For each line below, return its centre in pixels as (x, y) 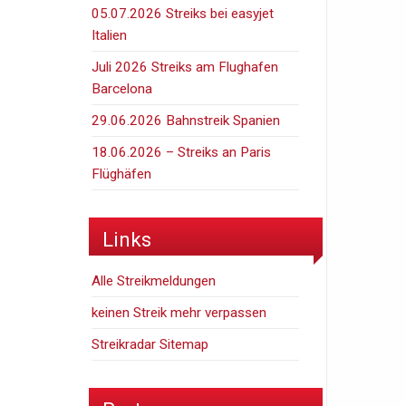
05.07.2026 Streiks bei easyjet (183, 13)
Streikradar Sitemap (150, 345)
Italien (110, 35)
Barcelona (122, 88)
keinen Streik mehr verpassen (179, 313)
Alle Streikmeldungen (154, 281)
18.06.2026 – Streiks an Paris (182, 152)
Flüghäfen (122, 174)
